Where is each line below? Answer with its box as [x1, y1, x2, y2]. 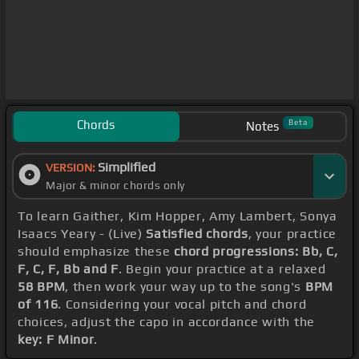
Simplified [98, 159, 155, 175]
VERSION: [46, 161, 98, 175]
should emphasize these [18, 244, 175, 260]
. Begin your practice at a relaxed [118, 261, 326, 277]
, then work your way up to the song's [65, 279, 305, 295]
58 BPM [18, 279, 66, 295]
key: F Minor [18, 332, 95, 348]
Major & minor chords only [46, 179, 185, 192]
